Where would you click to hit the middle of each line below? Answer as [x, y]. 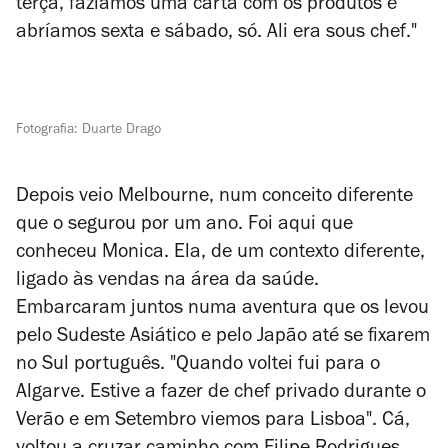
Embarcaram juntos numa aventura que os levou [222, 310]
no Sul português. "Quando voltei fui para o [198, 366]
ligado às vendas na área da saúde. [167, 282]
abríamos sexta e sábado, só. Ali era [171, 34]
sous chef [366, 34]
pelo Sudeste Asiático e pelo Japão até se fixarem [223, 338]
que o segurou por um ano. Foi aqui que [184, 226]
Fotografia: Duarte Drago [88, 131]
